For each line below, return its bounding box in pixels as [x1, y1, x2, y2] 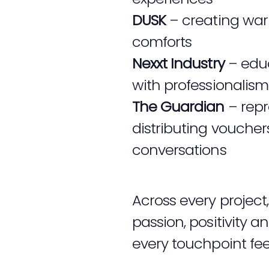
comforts [132, 32, 192, 52]
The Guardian [132, 97, 225, 117]
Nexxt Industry [132, 53, 225, 74]
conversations [132, 140, 226, 160]
